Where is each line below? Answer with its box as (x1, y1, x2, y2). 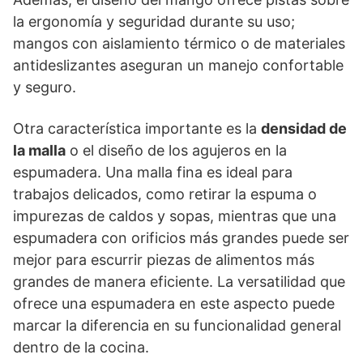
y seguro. (13, 78, 76, 96)
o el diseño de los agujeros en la (66, 141, 287, 159)
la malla (13, 141, 66, 159)
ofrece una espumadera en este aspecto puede (13, 294, 335, 312)
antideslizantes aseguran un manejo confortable (13, 56, 344, 74)
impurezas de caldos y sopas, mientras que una (13, 207, 336, 224)
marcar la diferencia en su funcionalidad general (13, 316, 341, 334)
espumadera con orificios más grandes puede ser (13, 228, 349, 246)
